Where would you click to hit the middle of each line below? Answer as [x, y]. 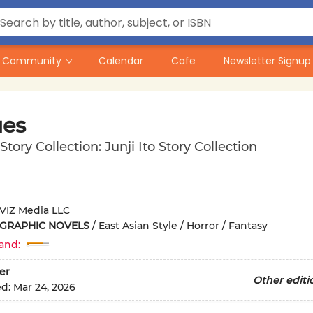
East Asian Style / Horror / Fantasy [183, 226]
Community [32, 61]
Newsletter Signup [267, 61]
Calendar [121, 61]
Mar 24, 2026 [44, 287]
